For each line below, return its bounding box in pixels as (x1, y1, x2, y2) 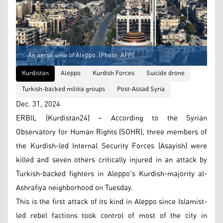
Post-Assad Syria (117, 83, 165, 96)
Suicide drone (146, 67, 185, 80)
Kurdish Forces (93, 67, 134, 80)
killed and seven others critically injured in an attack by (16, 152, 207, 167)
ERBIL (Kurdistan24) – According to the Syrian (16, 111, 207, 125)
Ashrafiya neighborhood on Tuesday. (16, 180, 133, 195)
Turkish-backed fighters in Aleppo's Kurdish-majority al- (16, 166, 207, 181)
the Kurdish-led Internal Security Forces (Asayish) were (16, 138, 207, 153)
